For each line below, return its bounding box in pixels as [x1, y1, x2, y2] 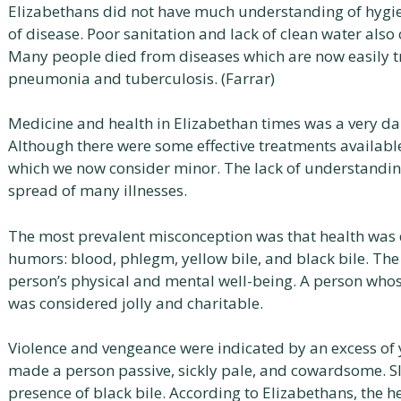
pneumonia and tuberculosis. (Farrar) [8, 67, 275, 89]
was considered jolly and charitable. [8, 292, 263, 313]
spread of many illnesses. [8, 180, 187, 200]
